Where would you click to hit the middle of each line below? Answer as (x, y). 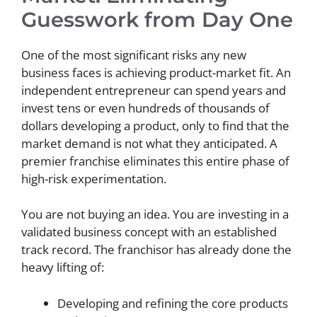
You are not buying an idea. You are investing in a (155, 214)
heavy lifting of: (63, 267)
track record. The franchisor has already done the (156, 249)
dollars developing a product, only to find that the (155, 125)
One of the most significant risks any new (134, 54)
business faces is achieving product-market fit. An (156, 72)
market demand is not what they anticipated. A (149, 143)
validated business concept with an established (149, 232)
